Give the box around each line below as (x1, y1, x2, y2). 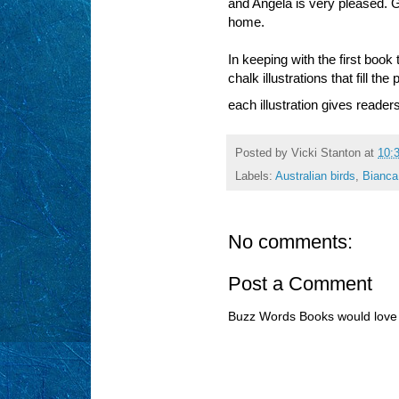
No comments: (228, 231, 353, 254)
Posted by (235, 146, 291, 159)
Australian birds (275, 170, 355, 183)
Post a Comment (228, 273, 372, 296)
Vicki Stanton (291, 146, 361, 159)
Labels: (235, 170, 275, 183)
